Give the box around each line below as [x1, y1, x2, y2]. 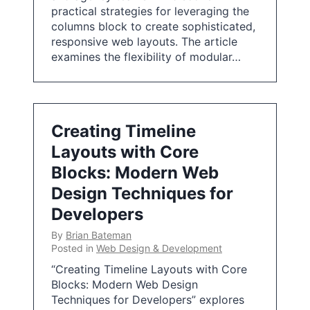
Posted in [51, 242, 96, 254]
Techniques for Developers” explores [51, 293, 244, 307]
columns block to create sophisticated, [51, 19, 255, 33]
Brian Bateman [66, 229, 131, 241]
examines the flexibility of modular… [51, 50, 241, 64]
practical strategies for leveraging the [51, 4, 249, 18]
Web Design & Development [96, 242, 222, 254]
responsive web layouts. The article [51, 35, 237, 48]
